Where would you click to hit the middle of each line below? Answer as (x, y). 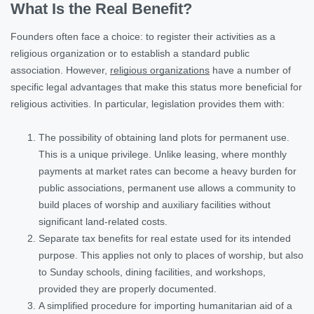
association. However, (60, 70)
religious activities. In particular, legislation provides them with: (148, 103)
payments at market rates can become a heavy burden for (168, 171)
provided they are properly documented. (128, 288)
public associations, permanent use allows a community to (167, 187)
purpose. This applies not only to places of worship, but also (171, 255)
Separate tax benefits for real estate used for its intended (165, 238)
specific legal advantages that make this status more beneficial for (156, 87)
